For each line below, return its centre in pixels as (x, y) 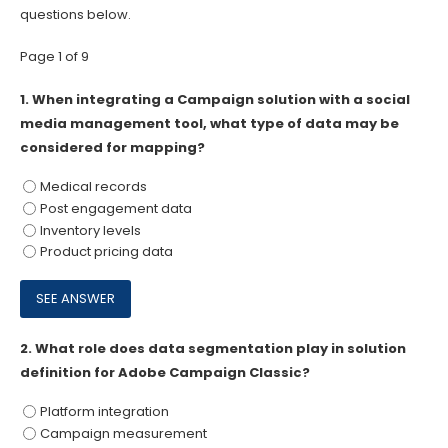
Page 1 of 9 (54, 57)
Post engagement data (115, 208)
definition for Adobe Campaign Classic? (165, 373)
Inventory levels (90, 230)
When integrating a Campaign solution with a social (221, 99)
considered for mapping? (112, 147)
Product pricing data (106, 252)
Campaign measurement (123, 434)
